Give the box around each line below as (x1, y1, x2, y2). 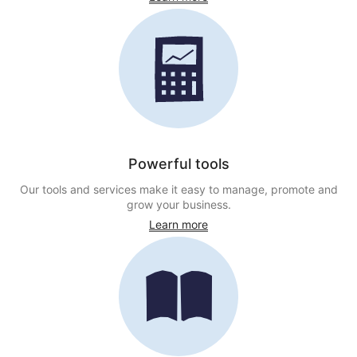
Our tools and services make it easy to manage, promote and (19, 182, 338, 196)
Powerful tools (127, 155, 229, 172)
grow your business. (126, 198, 231, 211)
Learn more (149, 218, 208, 231)
